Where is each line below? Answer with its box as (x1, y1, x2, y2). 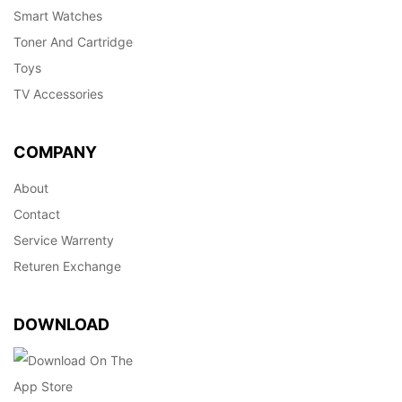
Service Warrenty (13, 232, 114, 248)
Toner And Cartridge (13, 33, 133, 49)
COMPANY (13, 142, 97, 162)
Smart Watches (13, 7, 102, 23)
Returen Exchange (13, 258, 121, 274)
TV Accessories (13, 85, 103, 101)
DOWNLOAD (13, 314, 109, 334)
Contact (13, 205, 60, 222)
